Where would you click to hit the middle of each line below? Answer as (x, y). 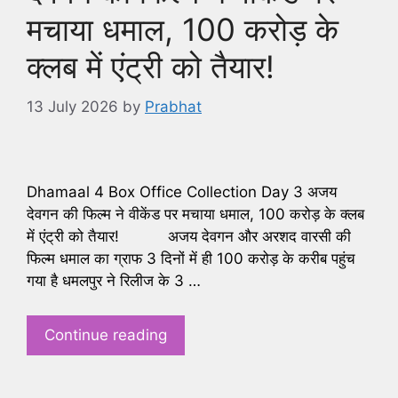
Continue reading (106, 334)
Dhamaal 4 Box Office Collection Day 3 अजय (182, 192)
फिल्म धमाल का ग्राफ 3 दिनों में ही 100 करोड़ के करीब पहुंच (191, 259)
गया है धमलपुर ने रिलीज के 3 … (114, 281)
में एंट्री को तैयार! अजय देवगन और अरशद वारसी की (189, 237)
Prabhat (173, 106)
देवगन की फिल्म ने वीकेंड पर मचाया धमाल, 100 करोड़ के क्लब (195, 215)
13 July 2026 (72, 106)
